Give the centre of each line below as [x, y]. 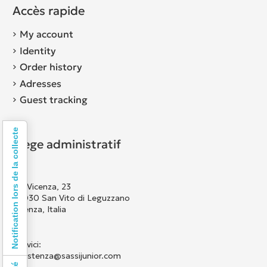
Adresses [40, 83]
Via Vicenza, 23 [41, 187]
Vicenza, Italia [39, 209]
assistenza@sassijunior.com [66, 256]
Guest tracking [53, 100]
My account [46, 34]
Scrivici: [27, 245]
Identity [38, 50]
